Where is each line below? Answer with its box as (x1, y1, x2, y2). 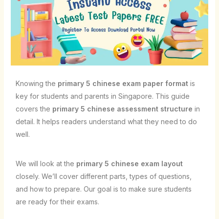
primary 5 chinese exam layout (76, 159, 183, 168)
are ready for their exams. (15, 197, 99, 206)
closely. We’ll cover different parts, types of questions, (15, 172, 192, 181)
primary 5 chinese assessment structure (52, 105, 193, 113)
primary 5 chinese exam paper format (57, 79, 188, 88)
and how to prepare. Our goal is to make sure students (15, 185, 192, 194)
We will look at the (15, 159, 76, 168)
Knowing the (15, 79, 58, 88)
